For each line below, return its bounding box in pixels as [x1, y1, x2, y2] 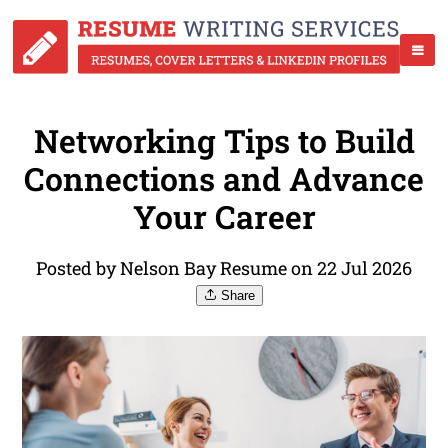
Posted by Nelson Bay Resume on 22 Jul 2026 [36, 256, 412, 281]
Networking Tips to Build [33, 119, 415, 163]
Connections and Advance [24, 157, 424, 201]
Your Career [132, 195, 316, 239]
